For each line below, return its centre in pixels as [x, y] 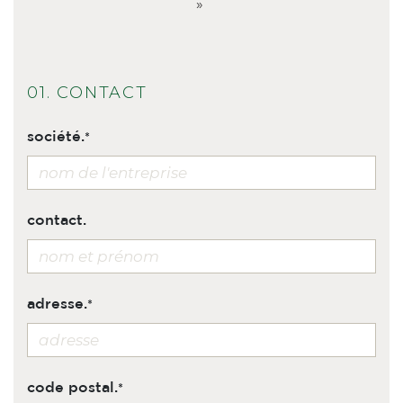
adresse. [57, 304]
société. [56, 137]
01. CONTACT [87, 93]
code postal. [72, 388]
